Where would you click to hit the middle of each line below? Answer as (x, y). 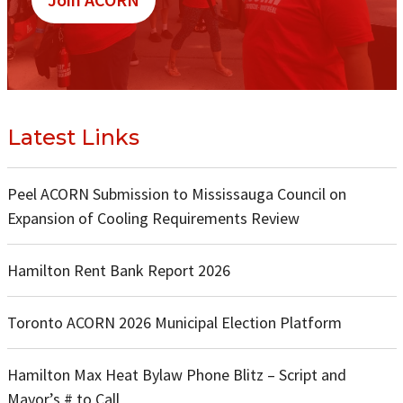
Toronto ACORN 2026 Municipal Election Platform (174, 322)
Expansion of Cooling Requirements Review (153, 218)
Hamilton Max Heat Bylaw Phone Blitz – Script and (176, 374)
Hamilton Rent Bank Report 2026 (118, 270)
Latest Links (73, 137)
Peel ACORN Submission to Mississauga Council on (176, 193)
